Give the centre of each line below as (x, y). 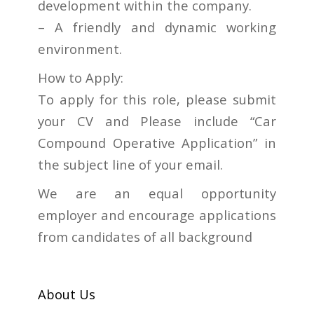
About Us (66, 294)
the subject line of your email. (130, 165)
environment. (80, 49)
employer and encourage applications (157, 215)
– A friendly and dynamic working (157, 27)
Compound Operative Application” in (157, 143)
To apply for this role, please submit (157, 100)
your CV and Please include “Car (157, 121)
